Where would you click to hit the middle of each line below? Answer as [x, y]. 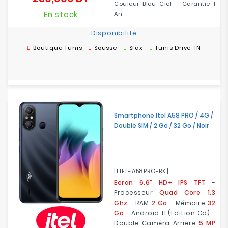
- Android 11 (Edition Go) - [169, 213]
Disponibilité [114, 33]
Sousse [106, 48]
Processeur [137, 193]
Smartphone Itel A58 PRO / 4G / [164, 115]
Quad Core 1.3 [188, 193]
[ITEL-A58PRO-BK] [141, 171]
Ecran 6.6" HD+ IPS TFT [160, 182]
